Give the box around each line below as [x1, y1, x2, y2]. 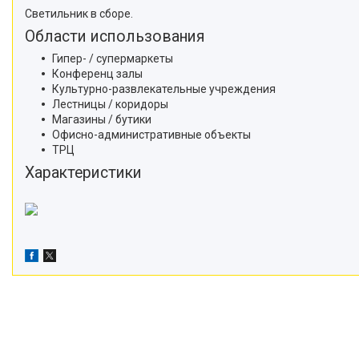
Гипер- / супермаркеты [52, 51, 173, 65]
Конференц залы [52, 67, 143, 80]
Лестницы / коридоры [52, 97, 168, 111]
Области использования [25, 26, 205, 46]
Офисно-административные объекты [52, 127, 251, 141]
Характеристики [25, 163, 142, 182]
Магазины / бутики [52, 112, 151, 126]
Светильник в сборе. [25, 6, 133, 20]
